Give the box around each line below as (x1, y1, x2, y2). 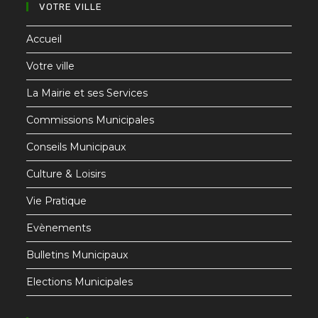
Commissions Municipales (26, 113, 155, 126)
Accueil (26, 32, 62, 45)
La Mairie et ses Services (26, 86, 148, 99)
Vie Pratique (26, 194, 87, 207)
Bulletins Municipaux (26, 248, 128, 261)
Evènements (26, 221, 92, 234)
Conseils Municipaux (26, 140, 126, 153)
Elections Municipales (26, 275, 133, 288)
